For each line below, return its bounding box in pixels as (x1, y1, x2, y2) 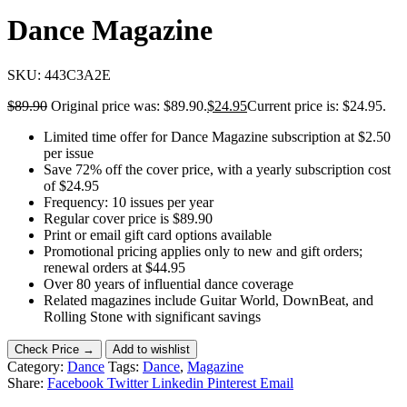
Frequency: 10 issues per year (44, 194, 213, 210)
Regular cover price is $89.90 (44, 210, 213, 226)
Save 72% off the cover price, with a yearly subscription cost (44, 161, 391, 177)
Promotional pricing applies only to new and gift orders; (44, 243, 362, 259)
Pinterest (207, 374, 256, 391)
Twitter (107, 374, 148, 391)
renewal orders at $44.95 (44, 259, 185, 275)
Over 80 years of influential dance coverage (44, 275, 293, 292)
